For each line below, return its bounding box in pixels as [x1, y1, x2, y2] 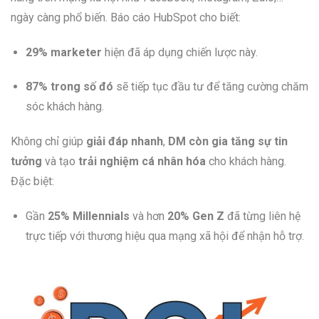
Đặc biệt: [11, 174, 54, 189]
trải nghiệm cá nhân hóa [78, 155, 206, 169]
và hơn [129, 209, 167, 223]
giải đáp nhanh [86, 135, 163, 149]
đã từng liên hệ [224, 209, 300, 223]
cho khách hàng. [206, 155, 286, 169]
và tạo [42, 155, 78, 169]
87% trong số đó [25, 80, 113, 94]
